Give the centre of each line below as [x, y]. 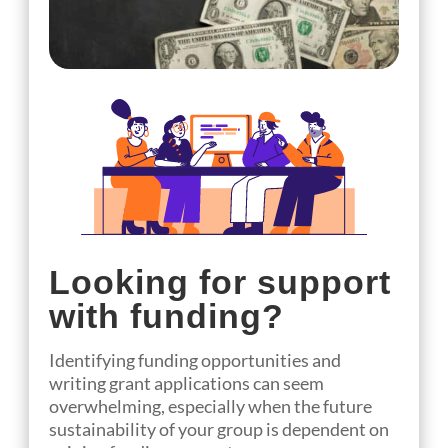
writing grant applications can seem [187, 383]
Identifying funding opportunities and [195, 360]
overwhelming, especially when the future [211, 406]
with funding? [167, 316]
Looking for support [220, 282]
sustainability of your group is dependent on [219, 429]
